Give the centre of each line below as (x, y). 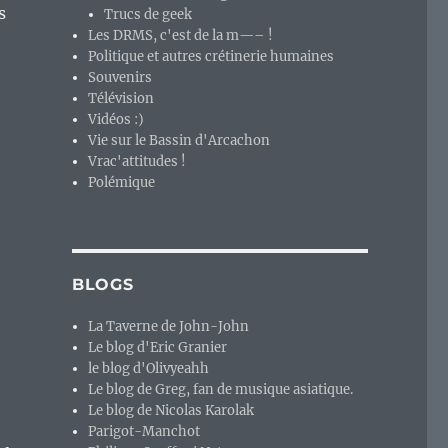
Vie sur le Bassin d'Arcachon (179, 141)
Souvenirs (120, 78)
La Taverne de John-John (169, 327)
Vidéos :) (116, 120)
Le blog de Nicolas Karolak (171, 411)
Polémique (122, 183)
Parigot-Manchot (144, 432)
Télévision (121, 99)
